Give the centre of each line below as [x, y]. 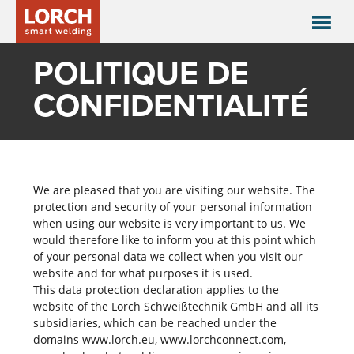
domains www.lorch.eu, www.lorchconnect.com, [159, 339]
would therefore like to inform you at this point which [174, 240]
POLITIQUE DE [141, 72]
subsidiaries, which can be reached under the [154, 323]
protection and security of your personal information [172, 207]
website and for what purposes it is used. [143, 273]
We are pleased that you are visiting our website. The [174, 190]
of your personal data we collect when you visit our [168, 256]
